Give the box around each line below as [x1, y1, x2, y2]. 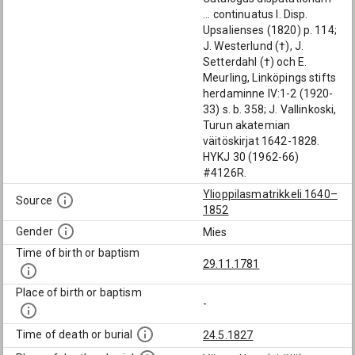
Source [16, 194, 52, 208]
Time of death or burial [16, 328, 133, 342]
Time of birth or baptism [16, 246, 140, 259]
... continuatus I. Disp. [203, 8, 308, 21]
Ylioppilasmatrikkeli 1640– [203, 188, 338, 200]
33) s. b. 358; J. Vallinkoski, [203, 103, 337, 116]
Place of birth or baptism [16, 286, 142, 299]
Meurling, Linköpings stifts [203, 71, 337, 84]
